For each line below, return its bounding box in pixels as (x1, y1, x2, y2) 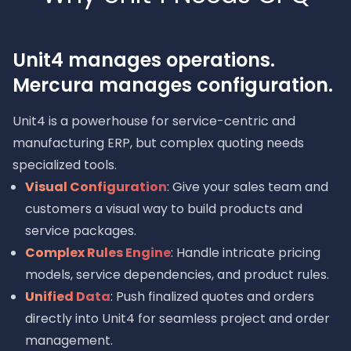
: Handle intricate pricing (171, 244, 320, 262)
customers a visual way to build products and (25, 200, 302, 218)
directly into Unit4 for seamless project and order (25, 309, 330, 327)
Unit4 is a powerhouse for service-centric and (13, 112, 295, 130)
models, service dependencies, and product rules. (25, 266, 329, 284)
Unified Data (25, 288, 110, 306)
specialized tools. (13, 156, 117, 174)
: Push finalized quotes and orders (110, 288, 314, 306)
